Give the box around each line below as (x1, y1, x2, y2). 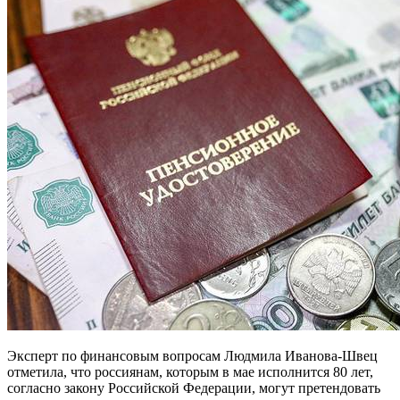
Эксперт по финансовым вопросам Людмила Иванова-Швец (7, 347, 378, 363)
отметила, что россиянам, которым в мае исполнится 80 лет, (7, 363, 373, 379)
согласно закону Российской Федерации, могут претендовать (7, 379, 380, 396)
